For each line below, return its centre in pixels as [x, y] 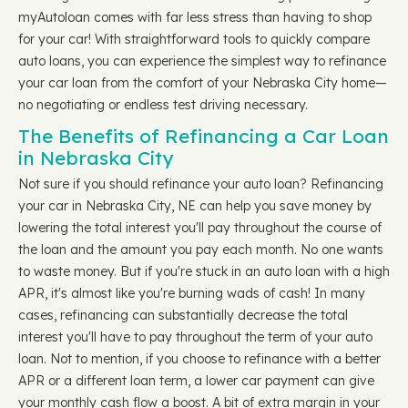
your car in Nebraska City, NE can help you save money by [195, 206]
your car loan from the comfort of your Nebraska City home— [203, 83]
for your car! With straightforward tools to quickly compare [194, 39]
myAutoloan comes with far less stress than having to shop [195, 17]
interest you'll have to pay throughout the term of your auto [195, 337]
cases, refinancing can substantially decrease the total [183, 315]
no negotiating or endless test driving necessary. [163, 105]
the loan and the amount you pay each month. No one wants [201, 250]
